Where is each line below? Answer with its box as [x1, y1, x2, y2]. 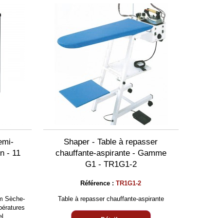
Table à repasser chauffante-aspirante [57, 195, 164, 202]
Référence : [80, 180, 116, 187]
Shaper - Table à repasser [64, 137, 158, 146]
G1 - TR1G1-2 [85, 160, 137, 169]
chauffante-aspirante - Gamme [55, 148, 166, 158]
